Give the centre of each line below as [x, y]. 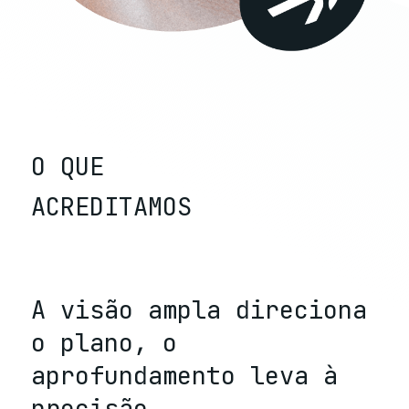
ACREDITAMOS [111, 206]
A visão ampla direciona [199, 309]
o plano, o [104, 342]
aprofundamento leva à [184, 375]
